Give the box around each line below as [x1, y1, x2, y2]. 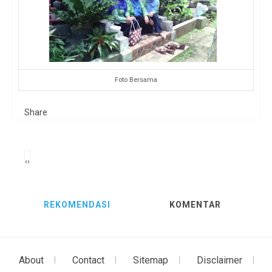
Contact [72, 254, 104, 266]
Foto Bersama [115, 76, 157, 84]
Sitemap [132, 254, 168, 266]
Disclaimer [196, 254, 242, 266]
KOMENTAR [169, 200, 221, 209]
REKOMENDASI [44, 200, 110, 209]
